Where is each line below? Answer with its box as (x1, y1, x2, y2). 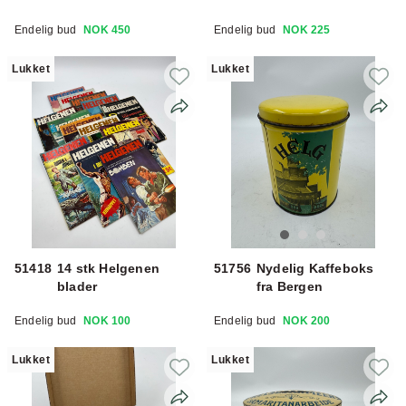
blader (57, 278, 98, 294)
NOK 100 (83, 314, 131, 327)
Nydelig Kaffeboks (256, 260, 374, 275)
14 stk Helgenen (57, 260, 159, 275)
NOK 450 (83, 23, 131, 36)
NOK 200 (283, 314, 331, 327)
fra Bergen (256, 278, 323, 294)
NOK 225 (283, 23, 331, 36)
